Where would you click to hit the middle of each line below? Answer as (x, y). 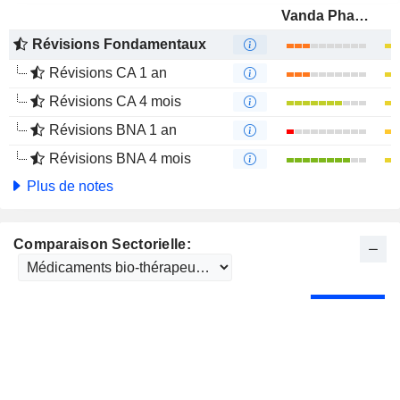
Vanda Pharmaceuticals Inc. (362, 16)
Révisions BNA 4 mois (120, 158)
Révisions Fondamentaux (119, 44)
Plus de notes (68, 186)
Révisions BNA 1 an (113, 130)
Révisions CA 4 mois (115, 101)
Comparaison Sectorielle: (102, 244)
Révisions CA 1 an (108, 73)
